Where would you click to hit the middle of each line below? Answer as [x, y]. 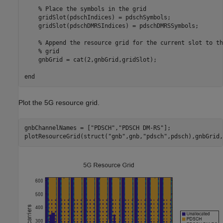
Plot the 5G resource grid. [59, 102]
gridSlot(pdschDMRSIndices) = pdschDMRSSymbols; [111, 26]
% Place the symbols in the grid [92, 9]
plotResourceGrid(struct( [66, 137]
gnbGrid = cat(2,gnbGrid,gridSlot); [90, 60]
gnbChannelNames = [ [57, 128]
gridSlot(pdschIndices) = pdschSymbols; [97, 18]
